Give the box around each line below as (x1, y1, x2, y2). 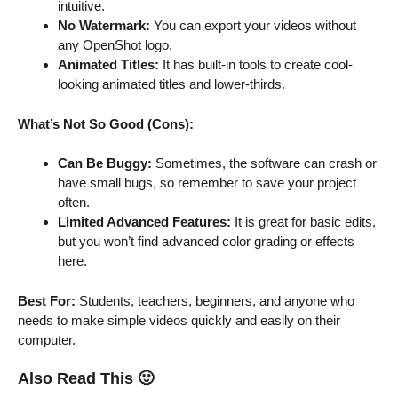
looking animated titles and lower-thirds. (58, 76, 285, 92)
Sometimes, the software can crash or (152, 155, 377, 171)
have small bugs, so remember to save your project (58, 175, 356, 191)
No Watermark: (58, 18, 150, 34)
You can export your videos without (150, 18, 356, 34)
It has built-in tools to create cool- (159, 57, 353, 73)
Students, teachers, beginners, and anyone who (76, 292, 354, 308)
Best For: (18, 292, 76, 308)
